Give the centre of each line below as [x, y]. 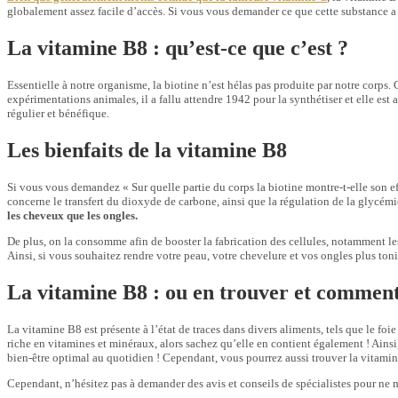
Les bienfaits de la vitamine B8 [150, 151]
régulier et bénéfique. [58, 114]
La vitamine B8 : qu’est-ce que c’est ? [178, 48]
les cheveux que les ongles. [72, 216]
